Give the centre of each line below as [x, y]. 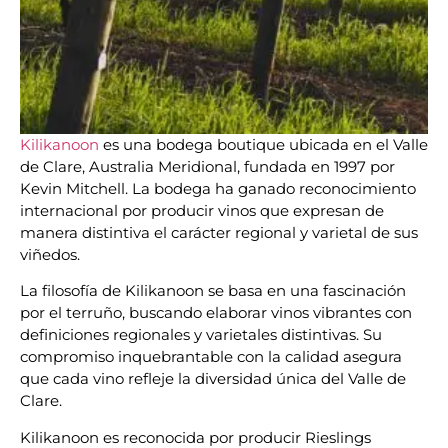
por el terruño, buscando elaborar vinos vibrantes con [216, 313]
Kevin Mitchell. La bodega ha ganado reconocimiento [218, 188]
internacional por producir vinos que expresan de [202, 210]
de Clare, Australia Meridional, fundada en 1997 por [207, 166]
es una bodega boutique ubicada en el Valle [263, 144]
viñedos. [50, 254]
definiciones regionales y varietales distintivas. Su [201, 335]
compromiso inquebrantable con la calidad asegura [211, 357]
